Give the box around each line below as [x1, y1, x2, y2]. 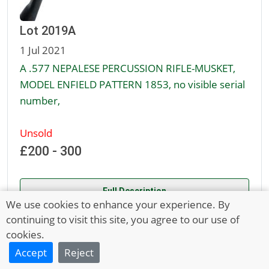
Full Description [103, 186, 166, 196]
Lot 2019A [20, 23, 76, 38]
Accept [15, 245, 47, 259]
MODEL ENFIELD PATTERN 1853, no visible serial [20, 77, 245, 92]
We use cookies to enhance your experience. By [6, 197, 230, 211]
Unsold [20, 125, 52, 141]
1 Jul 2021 [20, 43, 66, 58]
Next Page [209, 216, 255, 229]
